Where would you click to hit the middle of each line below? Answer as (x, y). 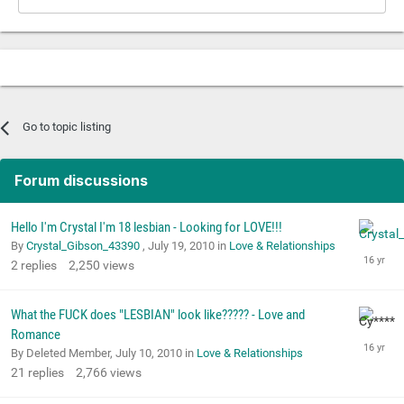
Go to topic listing (67, 127)
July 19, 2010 (181, 246)
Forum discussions (81, 181)
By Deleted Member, (63, 353)
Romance (36, 335)
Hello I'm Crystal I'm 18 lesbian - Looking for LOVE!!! (147, 228)
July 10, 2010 (149, 353)
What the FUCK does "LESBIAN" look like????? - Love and (158, 315)
